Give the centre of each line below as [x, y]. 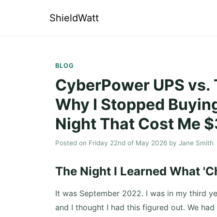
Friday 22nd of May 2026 [128, 143]
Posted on [72, 143]
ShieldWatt [74, 18]
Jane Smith [196, 143]
